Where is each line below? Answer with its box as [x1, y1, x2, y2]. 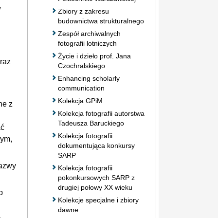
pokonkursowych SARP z [58, 173, 135, 182]
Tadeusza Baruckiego [58, 119, 124, 127]
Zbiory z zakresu [58, 7, 109, 15]
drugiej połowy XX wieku [58, 183, 132, 191]
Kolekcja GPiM [58, 96, 103, 105]
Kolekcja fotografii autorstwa [58, 109, 145, 117]
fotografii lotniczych [58, 39, 117, 47]
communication [58, 84, 105, 92]
